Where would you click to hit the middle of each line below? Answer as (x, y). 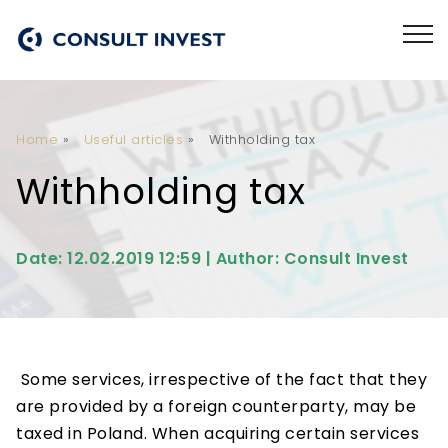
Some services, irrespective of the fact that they (221, 379)
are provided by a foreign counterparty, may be (216, 406)
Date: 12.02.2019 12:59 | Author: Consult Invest (212, 258)
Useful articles (133, 139)
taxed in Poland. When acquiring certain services (217, 433)
